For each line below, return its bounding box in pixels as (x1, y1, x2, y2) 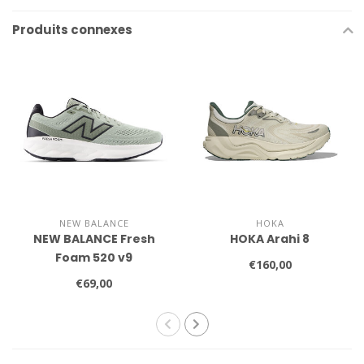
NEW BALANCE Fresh (32, 230, 155, 247)
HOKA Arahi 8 (230, 230, 310, 247)
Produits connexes (12, 21, 132, 38)
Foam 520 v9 (55, 249, 133, 266)
